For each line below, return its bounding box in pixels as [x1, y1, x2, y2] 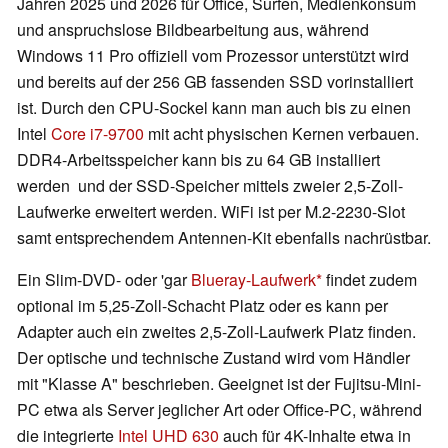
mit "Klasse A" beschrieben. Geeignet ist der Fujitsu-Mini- [17, 372, 421, 396]
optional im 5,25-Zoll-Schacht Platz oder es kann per [17, 294, 388, 318]
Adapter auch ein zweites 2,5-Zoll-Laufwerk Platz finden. [17, 320, 416, 344]
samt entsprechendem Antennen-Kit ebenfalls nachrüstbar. [17, 226, 431, 250]
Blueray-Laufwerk [191, 268, 316, 292]
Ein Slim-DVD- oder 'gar [17, 268, 191, 292]
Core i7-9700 [51, 122, 144, 146]
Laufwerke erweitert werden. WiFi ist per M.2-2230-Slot [17, 200, 405, 224]
